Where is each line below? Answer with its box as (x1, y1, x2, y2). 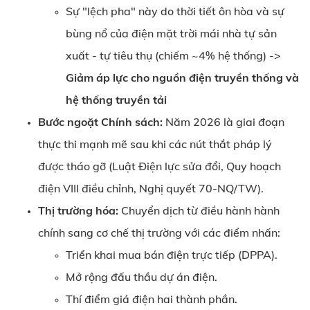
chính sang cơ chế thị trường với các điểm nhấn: (38, 226, 280, 239)
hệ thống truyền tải (66, 93, 167, 107)
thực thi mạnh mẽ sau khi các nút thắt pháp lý (38, 137, 272, 151)
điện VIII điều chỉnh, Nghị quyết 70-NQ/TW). (38, 181, 264, 195)
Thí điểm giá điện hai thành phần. (66, 292, 237, 306)
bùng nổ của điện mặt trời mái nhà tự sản (66, 26, 277, 40)
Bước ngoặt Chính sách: (38, 115, 163, 129)
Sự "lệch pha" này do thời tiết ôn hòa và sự (66, 4, 284, 18)
